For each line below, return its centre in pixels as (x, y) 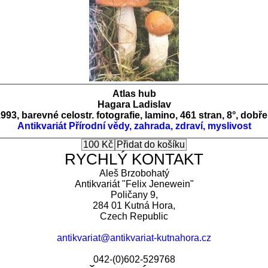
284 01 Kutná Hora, (134, 205)
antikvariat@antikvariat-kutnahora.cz (134, 237)
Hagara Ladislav (134, 104)
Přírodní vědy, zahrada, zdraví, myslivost (160, 126)
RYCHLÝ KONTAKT (134, 159)
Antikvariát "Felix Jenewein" (134, 184)
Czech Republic (134, 216)
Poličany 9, (134, 194)
